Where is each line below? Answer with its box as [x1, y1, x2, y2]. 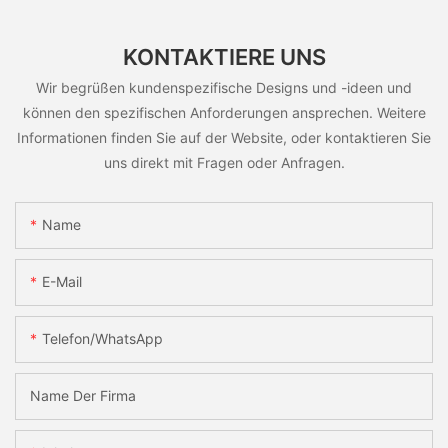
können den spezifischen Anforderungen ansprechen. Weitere [22, 103, 426, 121]
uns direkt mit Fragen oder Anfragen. [103, 153, 345, 171]
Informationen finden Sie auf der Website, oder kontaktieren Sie [17, 128, 431, 146]
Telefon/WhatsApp [42, 330, 163, 348]
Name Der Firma [30, 387, 136, 405]
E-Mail [42, 273, 82, 291]
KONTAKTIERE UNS [122, 44, 326, 71]
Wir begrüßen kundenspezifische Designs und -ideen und [36, 78, 412, 96]
